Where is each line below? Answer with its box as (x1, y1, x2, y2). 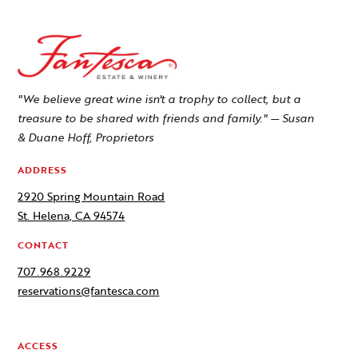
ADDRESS (18, 162, 68, 177)
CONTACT (18, 237, 70, 253)
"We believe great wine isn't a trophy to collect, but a (18, 90, 301, 108)
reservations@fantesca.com (18, 282, 160, 300)
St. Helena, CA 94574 (18, 207, 125, 225)
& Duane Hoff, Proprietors (18, 129, 154, 146)
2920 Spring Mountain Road (18, 188, 165, 205)
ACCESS (18, 338, 59, 353)
